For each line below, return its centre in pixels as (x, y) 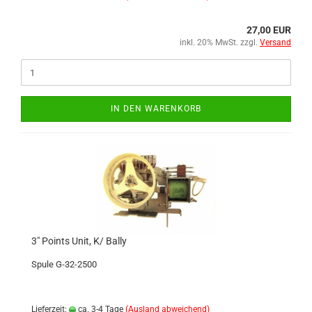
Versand (275, 42)
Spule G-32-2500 (64, 264)
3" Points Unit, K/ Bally (79, 241)
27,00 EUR (269, 30)
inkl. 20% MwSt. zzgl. (220, 42)
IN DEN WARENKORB (156, 109)
